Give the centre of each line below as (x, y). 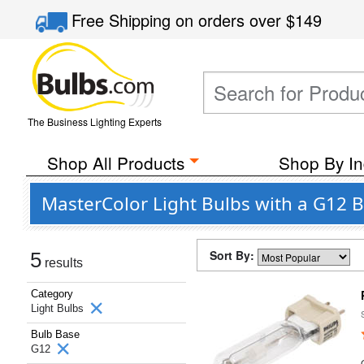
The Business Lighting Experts (94, 121)
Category (52, 294)
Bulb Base (55, 334)
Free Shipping (124, 20)
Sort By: (234, 255)
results (62, 263)
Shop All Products (115, 162)
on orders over (231, 20)
